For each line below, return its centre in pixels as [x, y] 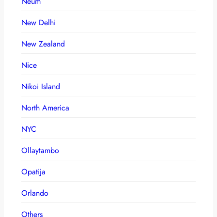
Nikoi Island [41, 86]
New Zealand [43, 44]
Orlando [35, 193]
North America [45, 108]
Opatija [33, 171]
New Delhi [39, 22]
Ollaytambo [40, 150]
